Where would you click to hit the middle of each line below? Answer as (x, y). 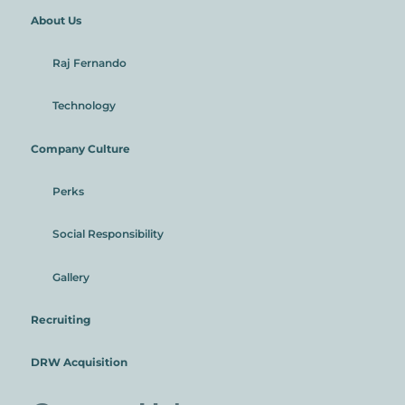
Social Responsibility (108, 234)
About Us (56, 20)
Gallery (71, 277)
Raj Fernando (89, 63)
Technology (84, 106)
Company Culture (80, 148)
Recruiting (61, 319)
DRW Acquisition (79, 363)
